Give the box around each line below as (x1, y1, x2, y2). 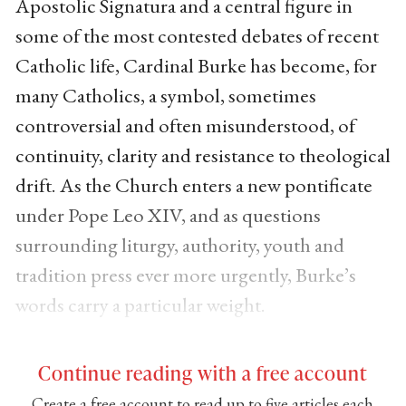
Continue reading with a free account (38, 358, 368, 386)
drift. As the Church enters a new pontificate (14, 170, 372, 198)
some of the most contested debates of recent (14, 21, 379, 49)
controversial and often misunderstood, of (14, 111, 355, 139)
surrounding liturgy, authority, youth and (14, 230, 344, 258)
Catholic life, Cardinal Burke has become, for (14, 51, 377, 79)
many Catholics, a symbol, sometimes (14, 81, 316, 109)
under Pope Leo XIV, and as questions (14, 200, 321, 228)
